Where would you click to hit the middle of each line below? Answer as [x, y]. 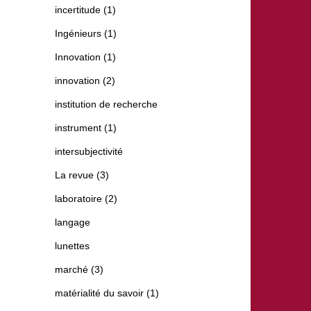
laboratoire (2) [86, 199]
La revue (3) [82, 175]
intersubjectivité [89, 152]
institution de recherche [106, 104]
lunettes [72, 246]
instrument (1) [86, 128]
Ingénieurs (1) [86, 34]
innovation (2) [85, 81]
